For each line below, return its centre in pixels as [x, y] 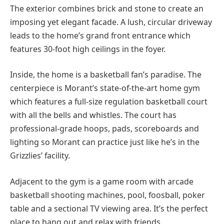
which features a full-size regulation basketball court [109, 102]
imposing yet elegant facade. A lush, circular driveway [111, 22]
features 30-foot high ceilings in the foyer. [88, 49]
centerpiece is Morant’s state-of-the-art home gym [105, 88]
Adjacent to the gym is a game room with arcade [102, 181]
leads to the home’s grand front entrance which [100, 35]
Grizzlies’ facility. [40, 156]
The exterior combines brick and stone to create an [107, 8]
